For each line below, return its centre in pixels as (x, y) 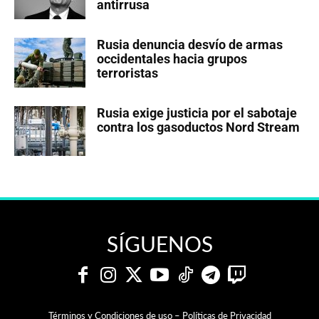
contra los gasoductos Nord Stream (198, 127)
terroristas (127, 73)
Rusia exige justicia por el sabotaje (197, 113)
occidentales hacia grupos (172, 58)
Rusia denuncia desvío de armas (190, 44)
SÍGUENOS (159, 243)
